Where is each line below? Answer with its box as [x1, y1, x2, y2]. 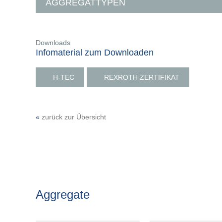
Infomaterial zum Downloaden [36, 48, 154, 57]
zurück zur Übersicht [42, 113, 106, 121]
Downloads [36, 39, 70, 47]
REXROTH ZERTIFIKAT [104, 73, 179, 81]
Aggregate [36, 188, 90, 201]
